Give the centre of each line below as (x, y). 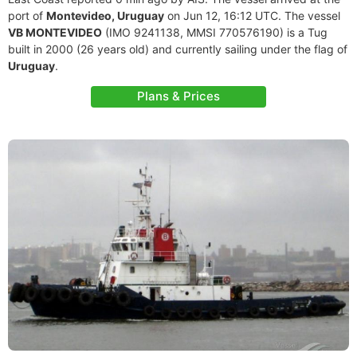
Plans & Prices (178, 96)
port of (27, 16)
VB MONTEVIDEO (55, 32)
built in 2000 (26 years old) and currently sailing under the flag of (178, 49)
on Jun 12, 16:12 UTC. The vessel (252, 16)
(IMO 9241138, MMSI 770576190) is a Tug (215, 32)
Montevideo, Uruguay (105, 16)
